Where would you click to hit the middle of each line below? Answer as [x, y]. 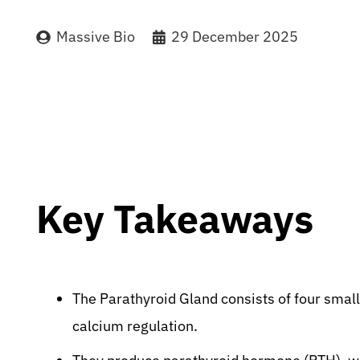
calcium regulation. [135, 325]
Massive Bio [96, 36]
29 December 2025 [234, 36]
